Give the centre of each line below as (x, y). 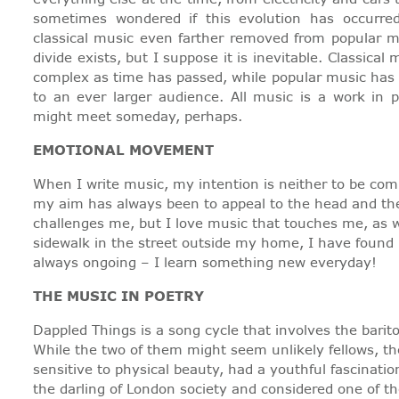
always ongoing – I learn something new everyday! (205, 263)
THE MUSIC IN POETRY (118, 297)
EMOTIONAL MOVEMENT (123, 151)
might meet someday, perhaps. (138, 117)
